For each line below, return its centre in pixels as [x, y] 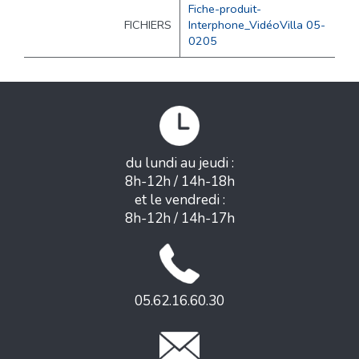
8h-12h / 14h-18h [179, 182]
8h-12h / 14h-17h [179, 219]
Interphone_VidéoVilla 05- [257, 25]
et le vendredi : [179, 200]
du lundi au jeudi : [179, 163]
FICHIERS [148, 25]
